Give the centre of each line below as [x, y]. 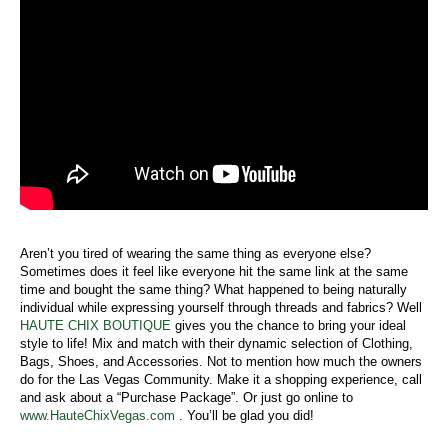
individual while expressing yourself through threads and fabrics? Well [221, 307]
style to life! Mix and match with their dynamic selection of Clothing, [216, 343]
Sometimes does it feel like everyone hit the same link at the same [214, 271]
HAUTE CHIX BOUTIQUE [95, 325]
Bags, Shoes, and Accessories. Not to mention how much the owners [221, 361]
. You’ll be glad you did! [244, 415]
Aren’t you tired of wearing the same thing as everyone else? [195, 253]
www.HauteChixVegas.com [97, 415]
